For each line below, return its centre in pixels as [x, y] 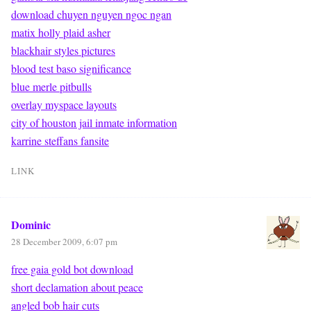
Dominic [31, 224]
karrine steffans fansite [60, 140]
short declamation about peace [77, 287]
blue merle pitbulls [51, 86]
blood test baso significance [71, 68]
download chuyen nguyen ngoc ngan [91, 14]
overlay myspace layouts [64, 104]
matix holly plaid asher [61, 32]
